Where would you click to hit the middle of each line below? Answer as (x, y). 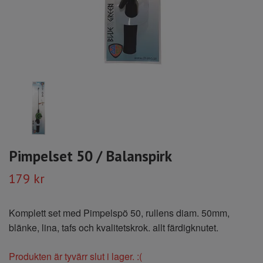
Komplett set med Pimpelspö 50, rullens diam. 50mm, (119, 213)
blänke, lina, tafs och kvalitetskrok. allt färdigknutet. (114, 227)
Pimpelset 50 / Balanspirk (90, 156)
